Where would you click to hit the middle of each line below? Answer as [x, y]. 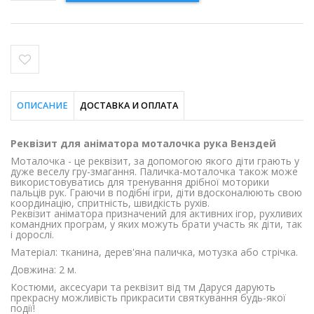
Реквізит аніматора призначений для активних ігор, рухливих [156, 213]
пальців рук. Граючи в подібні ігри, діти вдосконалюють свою [156, 192]
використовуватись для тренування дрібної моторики [140, 182]
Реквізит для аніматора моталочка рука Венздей [143, 143]
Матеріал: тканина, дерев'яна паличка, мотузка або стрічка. [154, 252]
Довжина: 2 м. [43, 269]
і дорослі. [32, 234]
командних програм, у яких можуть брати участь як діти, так [156, 224]
